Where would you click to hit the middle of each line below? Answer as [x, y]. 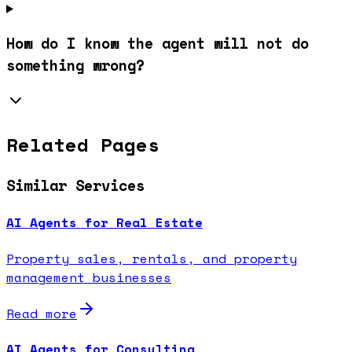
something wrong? [75, 66]
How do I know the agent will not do [158, 44]
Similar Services [75, 185]
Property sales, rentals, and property [152, 258]
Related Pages [83, 145]
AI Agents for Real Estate [104, 223]
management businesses [89, 277]
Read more [42, 313]
